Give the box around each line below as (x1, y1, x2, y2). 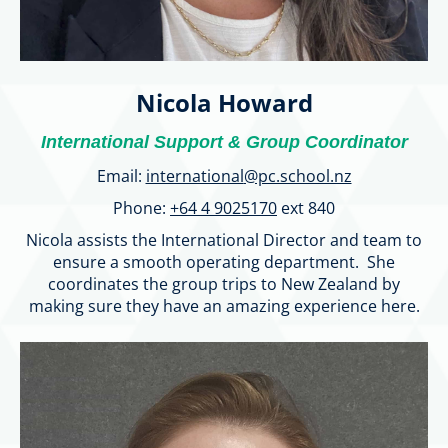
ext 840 (277, 196, 335, 219)
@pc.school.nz (243, 164, 352, 187)
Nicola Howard (135, 85, 313, 119)
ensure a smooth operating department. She (53, 250, 395, 273)
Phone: (113, 196, 170, 219)
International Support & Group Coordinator (40, 131, 408, 152)
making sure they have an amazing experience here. (28, 294, 420, 317)
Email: (96, 164, 146, 187)
